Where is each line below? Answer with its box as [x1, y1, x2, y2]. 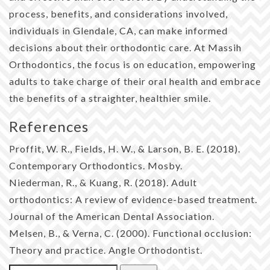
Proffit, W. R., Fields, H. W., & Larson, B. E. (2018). [9, 142, 240, 154]
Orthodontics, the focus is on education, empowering [9, 58, 256, 70]
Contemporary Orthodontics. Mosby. [9, 159, 183, 171]
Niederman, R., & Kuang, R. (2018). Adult [9, 176, 197, 188]
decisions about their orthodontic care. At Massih [9, 41, 242, 53]
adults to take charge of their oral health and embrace [9, 75, 261, 87]
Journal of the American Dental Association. [9, 210, 215, 222]
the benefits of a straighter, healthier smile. [9, 92, 211, 104]
